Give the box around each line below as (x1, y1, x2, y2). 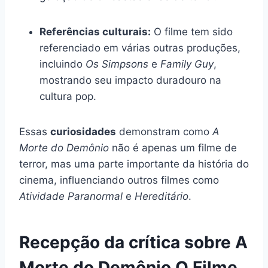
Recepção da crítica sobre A (19, 232, 248, 252)
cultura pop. (39, 90, 96, 102)
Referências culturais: (39, 25, 151, 38)
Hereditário (135, 190, 188, 202)
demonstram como (116, 125, 212, 138)
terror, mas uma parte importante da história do (19, 157, 249, 170)
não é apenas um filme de (109, 141, 237, 154)
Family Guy (160, 57, 214, 70)
